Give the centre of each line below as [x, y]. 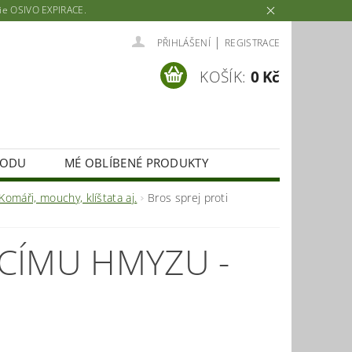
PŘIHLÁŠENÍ [183, 42]
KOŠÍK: [223, 77]
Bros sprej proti [188, 198]
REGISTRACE [252, 42]
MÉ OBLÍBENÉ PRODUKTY [136, 163]
